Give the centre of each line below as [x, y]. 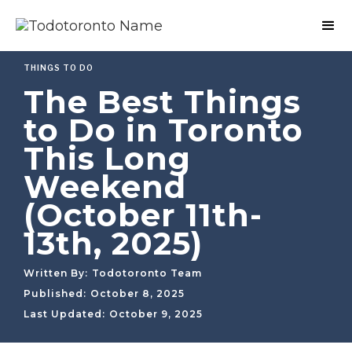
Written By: [56, 273]
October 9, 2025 [156, 314]
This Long [107, 158]
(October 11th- [143, 215]
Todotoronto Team [147, 273]
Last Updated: [64, 314]
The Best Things [162, 102]
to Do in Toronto [163, 130]
